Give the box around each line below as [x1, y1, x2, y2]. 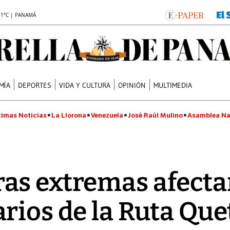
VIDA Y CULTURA [59, 80, 111, 90]
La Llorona [51, 111, 86, 120]
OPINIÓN [118, 80, 146, 90]
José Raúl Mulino [128, 111, 183, 120]
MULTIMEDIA [154, 80, 193, 90]
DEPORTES [18, 80, 52, 90]
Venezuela [91, 111, 123, 120]
